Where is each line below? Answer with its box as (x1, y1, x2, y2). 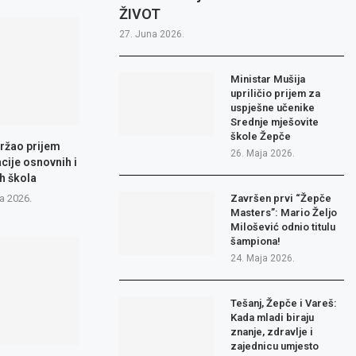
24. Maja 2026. (230, 253, 296, 265)
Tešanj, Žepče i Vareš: (230, 297, 338, 310)
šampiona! (230, 235, 281, 248)
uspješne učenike (230, 102, 315, 114)
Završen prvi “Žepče (230, 192, 332, 205)
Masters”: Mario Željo (230, 207, 338, 219)
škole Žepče (230, 130, 292, 143)
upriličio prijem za (230, 87, 321, 100)
